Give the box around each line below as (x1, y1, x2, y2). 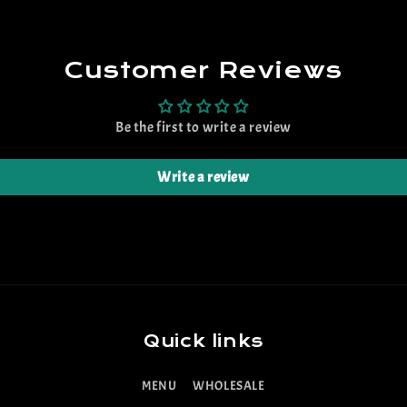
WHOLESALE (193, 378, 265, 393)
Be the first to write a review (115, 117, 292, 136)
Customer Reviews (65, 55, 342, 84)
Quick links (144, 331, 263, 352)
